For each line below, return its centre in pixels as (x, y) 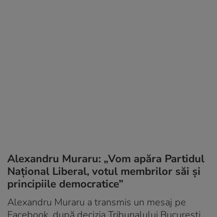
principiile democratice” (65, 184)
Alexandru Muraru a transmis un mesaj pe (97, 202)
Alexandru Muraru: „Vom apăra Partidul (106, 159)
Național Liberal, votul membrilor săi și (104, 171)
